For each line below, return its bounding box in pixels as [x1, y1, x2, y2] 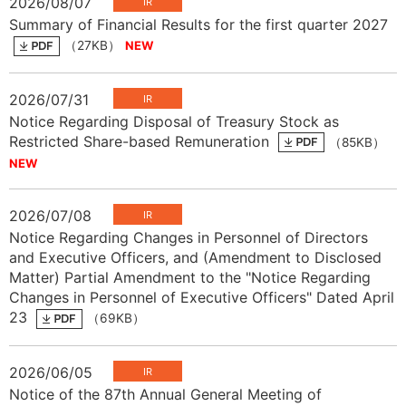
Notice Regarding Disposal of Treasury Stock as [9, 111, 339, 130]
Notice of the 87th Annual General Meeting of [9, 384, 322, 403]
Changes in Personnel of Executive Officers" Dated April [9, 288, 394, 307]
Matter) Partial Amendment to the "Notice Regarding [9, 268, 371, 287]
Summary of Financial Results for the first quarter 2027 [9, 15, 388, 34]
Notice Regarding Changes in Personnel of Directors [9, 228, 368, 247]
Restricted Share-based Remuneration [9, 131, 274, 150]
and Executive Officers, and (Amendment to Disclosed [9, 248, 382, 267]
